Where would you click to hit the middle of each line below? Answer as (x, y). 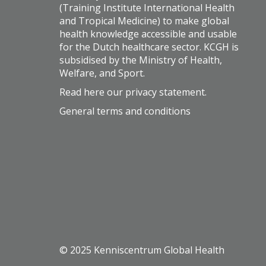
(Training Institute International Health (147, 8)
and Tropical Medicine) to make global (144, 21)
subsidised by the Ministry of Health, (141, 60)
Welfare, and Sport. (102, 73)
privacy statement (165, 92)
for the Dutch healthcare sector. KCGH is (149, 47)
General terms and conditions (125, 111)
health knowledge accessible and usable (148, 34)
